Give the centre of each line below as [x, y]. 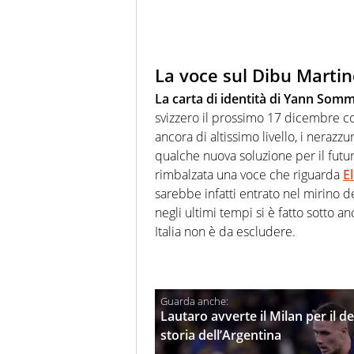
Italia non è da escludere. [225, 232]
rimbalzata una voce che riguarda [249, 175]
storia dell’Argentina [221, 335]
